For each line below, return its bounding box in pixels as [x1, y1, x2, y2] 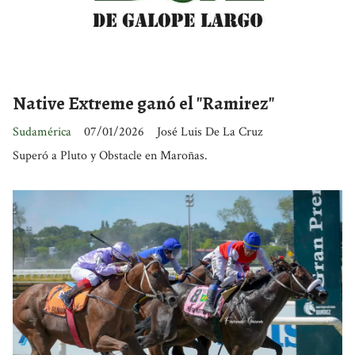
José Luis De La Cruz [157, 124, 262, 141]
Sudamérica [13, 124, 71, 141]
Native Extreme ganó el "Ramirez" [13, 90, 274, 116]
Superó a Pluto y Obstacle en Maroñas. [13, 147, 208, 165]
